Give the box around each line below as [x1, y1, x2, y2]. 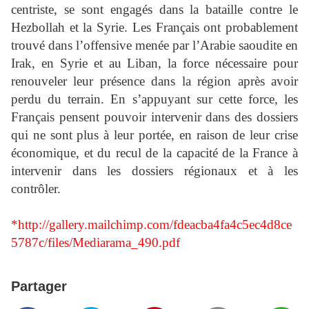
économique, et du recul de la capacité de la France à [11, 146, 298, 160]
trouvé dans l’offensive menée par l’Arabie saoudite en [11, 38, 298, 52]
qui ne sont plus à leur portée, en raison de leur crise [11, 128, 298, 142]
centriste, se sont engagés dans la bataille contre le [11, 2, 298, 17]
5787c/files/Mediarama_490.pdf [11, 235, 180, 250]
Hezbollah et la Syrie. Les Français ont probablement [11, 20, 298, 34]
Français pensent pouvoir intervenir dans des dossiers [11, 110, 298, 124]
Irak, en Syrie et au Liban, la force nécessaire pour [11, 56, 298, 70]
